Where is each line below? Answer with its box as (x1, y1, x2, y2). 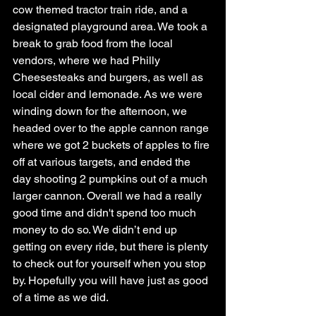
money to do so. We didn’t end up (13, 222, 180, 236)
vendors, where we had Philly (13, 53, 163, 67)
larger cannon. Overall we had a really (13, 188, 205, 202)
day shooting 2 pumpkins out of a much (13, 171, 210, 186)
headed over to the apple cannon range (13, 121, 212, 135)
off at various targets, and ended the (13, 154, 193, 169)
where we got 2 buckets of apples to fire (13, 138, 212, 152)
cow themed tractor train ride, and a (13, 2, 190, 16)
